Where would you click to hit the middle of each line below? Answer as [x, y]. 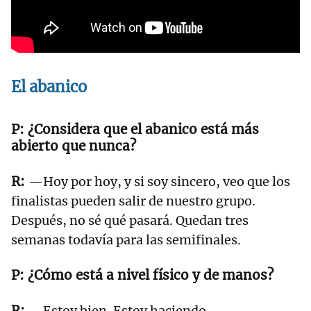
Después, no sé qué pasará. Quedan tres [130, 220]
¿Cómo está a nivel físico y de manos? [152, 275]
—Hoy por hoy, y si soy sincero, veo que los [159, 181]
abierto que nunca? [74, 145]
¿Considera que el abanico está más [143, 129]
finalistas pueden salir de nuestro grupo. [133, 201]
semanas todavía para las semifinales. [126, 239]
